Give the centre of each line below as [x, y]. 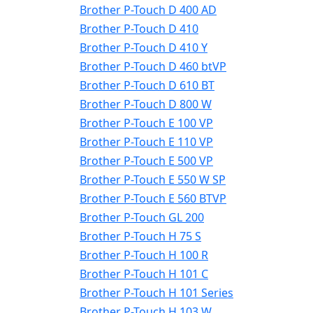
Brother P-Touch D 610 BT [147, 85]
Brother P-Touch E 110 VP [146, 142]
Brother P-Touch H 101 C [144, 274]
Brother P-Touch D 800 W [146, 104]
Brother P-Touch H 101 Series [156, 293]
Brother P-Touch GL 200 [142, 217]
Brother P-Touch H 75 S [140, 236]
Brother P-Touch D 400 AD [148, 10]
